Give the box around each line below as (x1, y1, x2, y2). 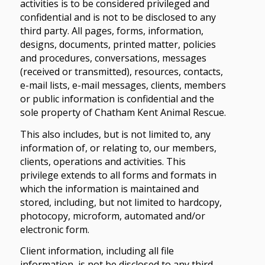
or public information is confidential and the (20, 92, 214, 106)
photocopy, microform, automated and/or (20, 209, 205, 222)
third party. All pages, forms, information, (20, 24, 203, 38)
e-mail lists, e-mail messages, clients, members (20, 79, 226, 92)
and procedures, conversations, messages (20, 51, 206, 65)
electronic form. (20, 222, 89, 236)
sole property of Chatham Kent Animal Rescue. (20, 106, 226, 119)
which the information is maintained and (20, 182, 199, 195)
